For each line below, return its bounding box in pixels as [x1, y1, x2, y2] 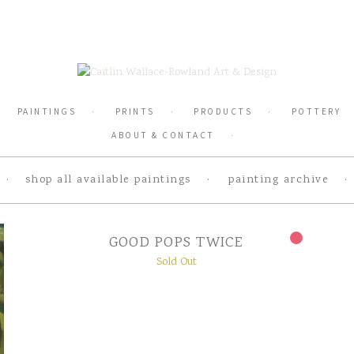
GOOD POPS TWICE [108, 233, 244, 254]
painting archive [228, 172, 330, 189]
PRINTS [115, 105, 155, 118]
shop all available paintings [24, 172, 191, 189]
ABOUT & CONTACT [111, 129, 215, 141]
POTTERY [291, 105, 341, 118]
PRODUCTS [194, 105, 252, 118]
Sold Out [156, 254, 197, 271]
